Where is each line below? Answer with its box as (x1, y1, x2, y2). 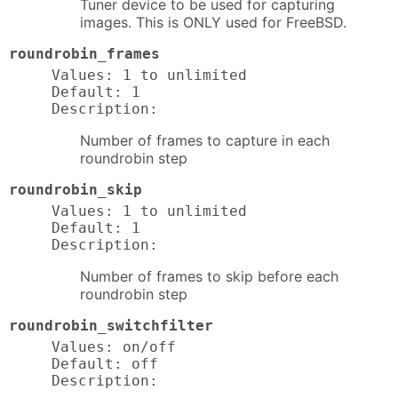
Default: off (52, 354, 158, 372)
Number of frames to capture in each (80, 131, 330, 149)
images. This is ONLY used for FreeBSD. (80, 13, 346, 32)
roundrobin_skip (9, 180, 142, 198)
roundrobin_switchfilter (9, 316, 213, 334)
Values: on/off (52, 338, 176, 355)
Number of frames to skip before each (80, 267, 338, 285)
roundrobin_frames (9, 45, 160, 63)
